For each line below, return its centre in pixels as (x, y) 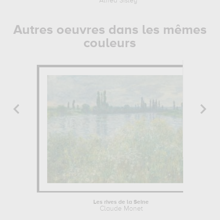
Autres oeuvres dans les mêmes (110, 30)
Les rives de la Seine (121, 202)
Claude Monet (121, 209)
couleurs (110, 43)
